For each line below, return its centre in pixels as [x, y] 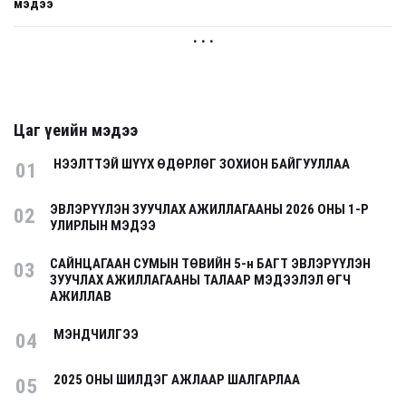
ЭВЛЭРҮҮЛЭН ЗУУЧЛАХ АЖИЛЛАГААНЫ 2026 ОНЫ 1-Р [209, 209]
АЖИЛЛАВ [81, 296]
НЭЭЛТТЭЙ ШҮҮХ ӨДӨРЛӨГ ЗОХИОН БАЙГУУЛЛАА [202, 164]
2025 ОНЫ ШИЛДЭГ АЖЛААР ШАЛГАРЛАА [177, 380]
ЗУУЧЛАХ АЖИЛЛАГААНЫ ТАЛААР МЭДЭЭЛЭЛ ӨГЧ [200, 280]
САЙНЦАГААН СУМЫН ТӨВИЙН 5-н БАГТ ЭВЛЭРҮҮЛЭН [210, 264]
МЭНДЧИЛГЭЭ [97, 334]
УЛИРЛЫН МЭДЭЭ [103, 226]
